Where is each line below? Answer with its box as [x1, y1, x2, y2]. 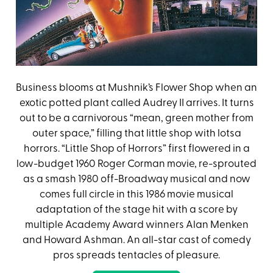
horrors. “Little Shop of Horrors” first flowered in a [23, 143, 250, 154]
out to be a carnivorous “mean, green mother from [19, 113, 253, 124]
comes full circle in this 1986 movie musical [40, 189, 233, 200]
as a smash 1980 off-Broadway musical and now [23, 174, 250, 185]
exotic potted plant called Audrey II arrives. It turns [19, 97, 254, 108]
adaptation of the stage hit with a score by [35, 204, 238, 215]
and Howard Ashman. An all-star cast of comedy [22, 235, 251, 246]
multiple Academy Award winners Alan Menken [24, 219, 249, 230]
